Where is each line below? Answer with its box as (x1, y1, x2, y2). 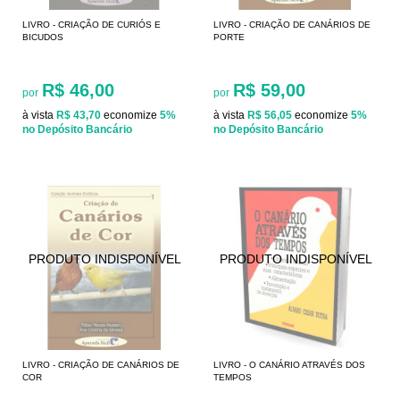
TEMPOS (213, 371, 252, 382)
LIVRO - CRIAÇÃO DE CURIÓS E (22, 19, 161, 29)
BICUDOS (22, 31, 63, 42)
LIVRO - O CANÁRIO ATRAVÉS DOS (213, 359, 365, 370)
